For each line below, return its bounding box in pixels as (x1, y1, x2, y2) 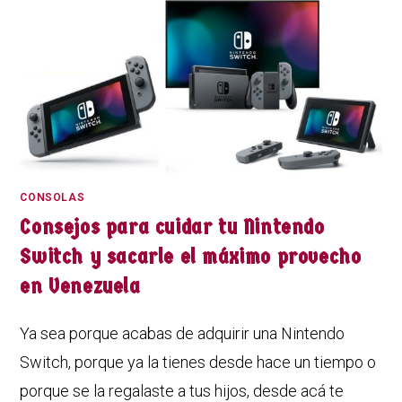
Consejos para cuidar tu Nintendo (20, 214, 325, 240)
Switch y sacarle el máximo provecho (20, 244, 362, 270)
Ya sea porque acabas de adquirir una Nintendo (20, 324, 345, 344)
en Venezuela (20, 274, 141, 300)
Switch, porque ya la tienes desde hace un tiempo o (20, 353, 377, 372)
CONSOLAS (20, 191, 85, 205)
